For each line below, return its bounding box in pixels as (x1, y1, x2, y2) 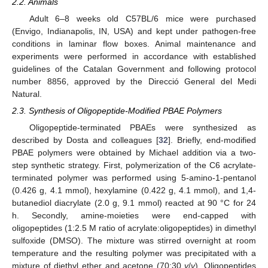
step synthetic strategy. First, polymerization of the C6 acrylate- (12, 160, 256, 170)
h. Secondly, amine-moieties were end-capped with (12, 211, 256, 221)
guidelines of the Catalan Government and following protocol (12, 64, 256, 74)
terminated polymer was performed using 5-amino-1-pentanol (12, 173, 256, 183)
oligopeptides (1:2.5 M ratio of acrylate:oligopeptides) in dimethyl (12, 223, 256, 233)
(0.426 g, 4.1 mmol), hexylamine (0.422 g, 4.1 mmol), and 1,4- (12, 185, 256, 196)
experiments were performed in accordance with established (12, 51, 256, 62)
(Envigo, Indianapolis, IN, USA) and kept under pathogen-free (12, 26, 256, 36)
